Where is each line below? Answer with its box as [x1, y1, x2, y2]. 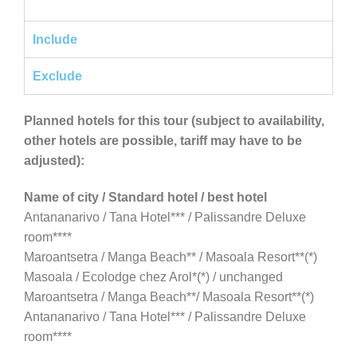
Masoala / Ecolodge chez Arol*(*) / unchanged [24, 269, 283, 284]
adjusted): [24, 153, 84, 167]
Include [33, 32, 77, 46]
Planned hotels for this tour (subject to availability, [24, 113, 324, 127]
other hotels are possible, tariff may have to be [24, 133, 302, 147]
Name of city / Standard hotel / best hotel [24, 190, 267, 204]
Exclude [33, 69, 82, 83]
